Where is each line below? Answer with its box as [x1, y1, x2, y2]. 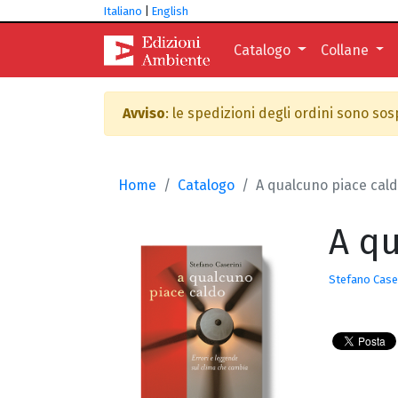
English [152, 4, 188, 18]
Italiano [104, 4, 142, 18]
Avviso [123, 105, 165, 122]
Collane [320, 41, 372, 59]
